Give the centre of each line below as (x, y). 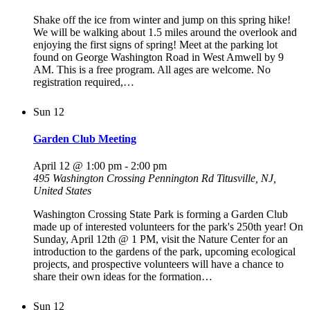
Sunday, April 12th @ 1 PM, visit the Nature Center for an (161, 239)
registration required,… (84, 82)
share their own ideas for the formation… (123, 277)
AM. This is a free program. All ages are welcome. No (152, 69)
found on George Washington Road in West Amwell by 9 (158, 57)
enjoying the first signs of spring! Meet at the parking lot (155, 44)
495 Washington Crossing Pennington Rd (125, 179)
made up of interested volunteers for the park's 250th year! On (168, 227)
